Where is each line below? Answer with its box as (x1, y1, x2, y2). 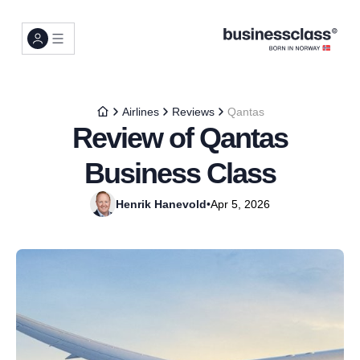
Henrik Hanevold (116, 198, 207, 211)
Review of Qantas (72, 121, 288, 154)
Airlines (121, 105, 159, 118)
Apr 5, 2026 (211, 198, 270, 211)
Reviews (171, 105, 215, 118)
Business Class (84, 157, 276, 190)
